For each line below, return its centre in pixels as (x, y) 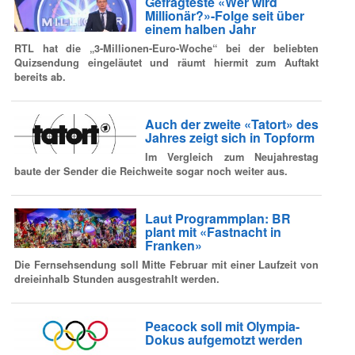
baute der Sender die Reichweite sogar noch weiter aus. (151, 171)
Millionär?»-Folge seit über (224, 16)
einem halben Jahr (200, 29)
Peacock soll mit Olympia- (222, 326)
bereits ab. (40, 76)
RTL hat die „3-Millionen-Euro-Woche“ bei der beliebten (166, 48)
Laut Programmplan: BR (218, 219)
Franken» (173, 246)
